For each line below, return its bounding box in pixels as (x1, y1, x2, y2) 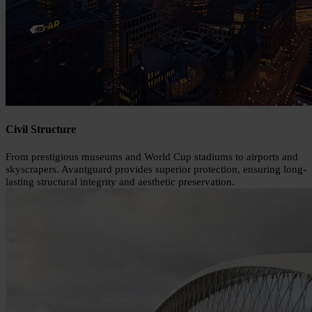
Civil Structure (6, 123, 76, 135)
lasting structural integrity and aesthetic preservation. (6, 176, 235, 188)
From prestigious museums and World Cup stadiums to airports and (6, 151, 298, 163)
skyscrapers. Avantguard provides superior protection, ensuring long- (6, 164, 306, 175)
